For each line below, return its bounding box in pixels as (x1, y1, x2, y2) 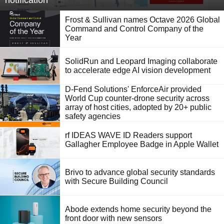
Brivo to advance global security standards (65, 167, 215, 176)
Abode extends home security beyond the (65, 204, 211, 213)
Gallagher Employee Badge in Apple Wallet (65, 139, 218, 148)
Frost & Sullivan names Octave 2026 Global (65, 15, 220, 24)
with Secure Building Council (65, 176, 168, 185)
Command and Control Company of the (65, 24, 203, 33)
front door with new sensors (65, 213, 162, 222)
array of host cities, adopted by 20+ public (65, 102, 211, 111)
